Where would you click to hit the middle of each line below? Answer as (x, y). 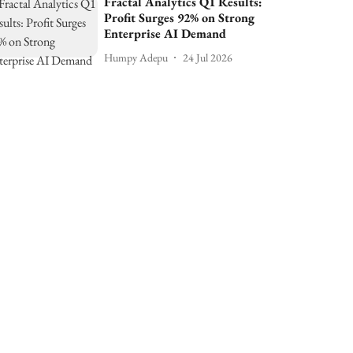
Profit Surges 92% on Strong (180, 18)
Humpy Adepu (136, 57)
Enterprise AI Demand (165, 33)
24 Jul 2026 (208, 57)
